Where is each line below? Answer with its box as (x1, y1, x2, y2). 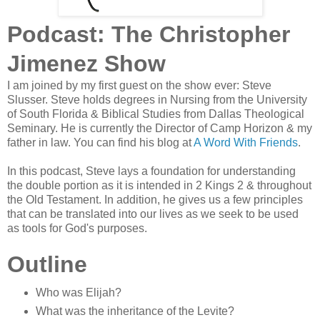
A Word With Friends (194, 136, 298, 149)
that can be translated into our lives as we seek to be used (7, 208, 299, 221)
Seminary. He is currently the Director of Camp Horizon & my (7, 122, 312, 135)
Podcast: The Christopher (7, 21, 290, 48)
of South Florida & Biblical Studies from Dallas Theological (7, 108, 304, 121)
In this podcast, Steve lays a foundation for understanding (7, 165, 296, 178)
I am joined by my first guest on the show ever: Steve (7, 79, 271, 92)
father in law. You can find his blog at (7, 136, 194, 149)
